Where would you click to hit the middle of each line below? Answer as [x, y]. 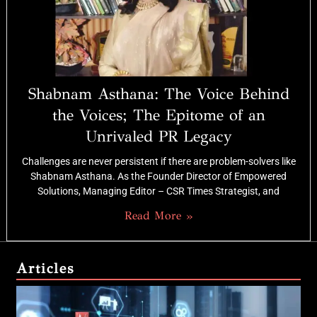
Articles [45, 268]
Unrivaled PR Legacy [158, 136]
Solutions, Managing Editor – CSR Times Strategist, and [158, 191]
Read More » [158, 215]
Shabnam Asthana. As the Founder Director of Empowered [158, 176]
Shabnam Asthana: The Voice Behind [158, 93]
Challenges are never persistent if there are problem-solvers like [158, 161]
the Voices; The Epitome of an [158, 115]
